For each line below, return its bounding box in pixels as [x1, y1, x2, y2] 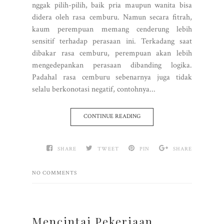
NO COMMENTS [32, 169, 77, 176]
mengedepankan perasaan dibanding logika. [32, 59, 192, 70]
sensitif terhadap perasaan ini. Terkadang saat [32, 35, 192, 46]
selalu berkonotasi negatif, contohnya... [32, 83, 155, 94]
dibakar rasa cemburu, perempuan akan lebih [32, 47, 192, 58]
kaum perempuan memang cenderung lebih [32, 23, 192, 34]
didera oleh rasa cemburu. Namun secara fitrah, [32, 11, 192, 22]
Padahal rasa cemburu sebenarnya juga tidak [32, 71, 192, 82]
